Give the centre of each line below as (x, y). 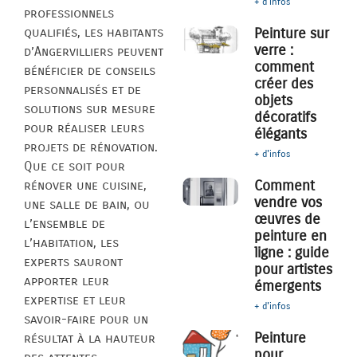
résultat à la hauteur (90, 338)
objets (274, 101)
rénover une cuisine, (85, 185)
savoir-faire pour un (86, 319)
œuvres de (288, 220)
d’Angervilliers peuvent (94, 51)
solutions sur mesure (90, 108)
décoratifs (286, 118)
